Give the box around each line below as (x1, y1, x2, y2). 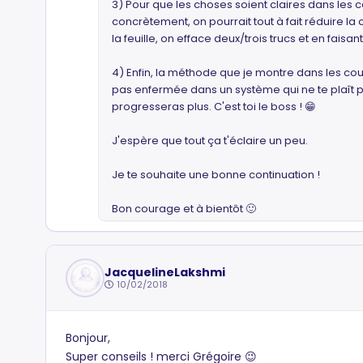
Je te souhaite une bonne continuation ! (112, 167, 320, 182)
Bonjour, (66, 330, 110, 346)
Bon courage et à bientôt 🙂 (112, 201, 256, 216)
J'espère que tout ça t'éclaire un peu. (112, 133, 308, 148)
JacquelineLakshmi (105, 263, 225, 280)
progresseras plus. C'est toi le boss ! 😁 (112, 99, 316, 114)
